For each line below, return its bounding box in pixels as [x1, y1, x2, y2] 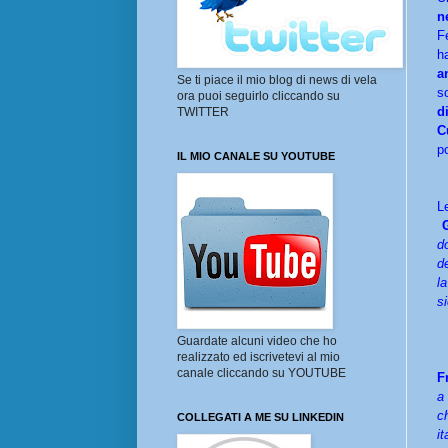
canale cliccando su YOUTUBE [177, 366, 346, 381]
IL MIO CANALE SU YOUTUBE [177, 150, 335, 163]
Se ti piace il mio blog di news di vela [177, 73, 377, 88]
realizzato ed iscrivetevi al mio [177, 350, 340, 365]
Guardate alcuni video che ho [177, 334, 337, 349]
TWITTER [177, 105, 229, 120]
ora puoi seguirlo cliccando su [177, 89, 340, 104]
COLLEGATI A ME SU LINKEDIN [177, 411, 344, 424]
